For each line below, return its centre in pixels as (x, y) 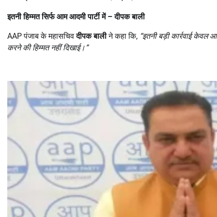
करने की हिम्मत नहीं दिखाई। (46, 48)
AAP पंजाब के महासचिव (42, 36)
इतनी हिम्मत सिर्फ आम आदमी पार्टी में (57, 17)
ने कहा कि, (123, 36)
